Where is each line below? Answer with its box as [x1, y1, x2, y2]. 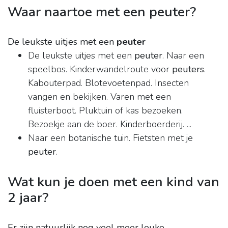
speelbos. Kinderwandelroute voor [28, 63, 172, 76]
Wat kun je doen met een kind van [8, 173, 219, 191]
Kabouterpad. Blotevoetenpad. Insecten [28, 77, 189, 90]
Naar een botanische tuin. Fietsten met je [28, 132, 193, 145]
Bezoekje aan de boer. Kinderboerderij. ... [28, 118, 191, 131]
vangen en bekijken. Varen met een [28, 91, 171, 103]
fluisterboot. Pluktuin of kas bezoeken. [28, 104, 183, 117]
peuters [172, 63, 204, 76]
